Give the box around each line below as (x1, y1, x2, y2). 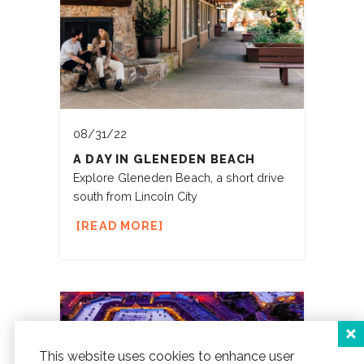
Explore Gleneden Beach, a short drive (73, 171, 284, 185)
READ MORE (81, 219, 159, 233)
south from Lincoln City (73, 189, 197, 204)
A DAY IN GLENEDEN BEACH (73, 152, 256, 167)
